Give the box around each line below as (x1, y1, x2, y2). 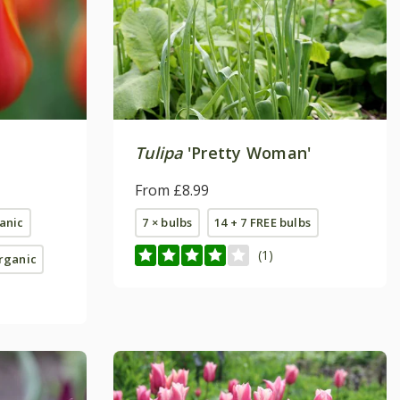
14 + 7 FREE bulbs (214, 213, 312, 230)
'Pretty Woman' (182, 141, 312, 163)
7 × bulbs (142, 213, 193, 230)
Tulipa (135, 141, 183, 163)
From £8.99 (135, 179, 209, 200)
